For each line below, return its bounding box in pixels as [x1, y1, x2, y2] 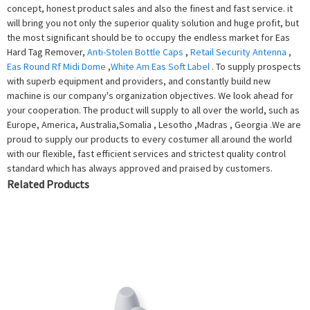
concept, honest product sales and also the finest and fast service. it [7, 1, 293, 15]
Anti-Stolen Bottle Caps [87, 45, 183, 58]
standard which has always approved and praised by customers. [7, 161, 273, 174]
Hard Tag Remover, [7, 45, 87, 58]
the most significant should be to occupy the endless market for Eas [7, 30, 290, 44]
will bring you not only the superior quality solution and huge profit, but [7, 16, 299, 29]
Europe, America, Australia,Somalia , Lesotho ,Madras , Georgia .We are [7, 118, 301, 131]
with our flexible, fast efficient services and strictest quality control [7, 147, 286, 160]
